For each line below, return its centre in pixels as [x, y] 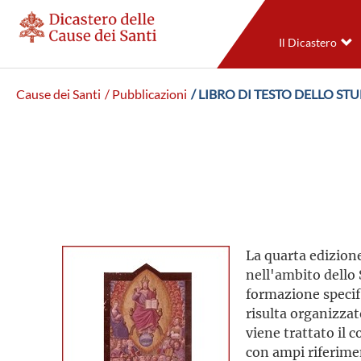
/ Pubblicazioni [146, 94]
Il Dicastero [307, 43]
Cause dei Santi [58, 94]
